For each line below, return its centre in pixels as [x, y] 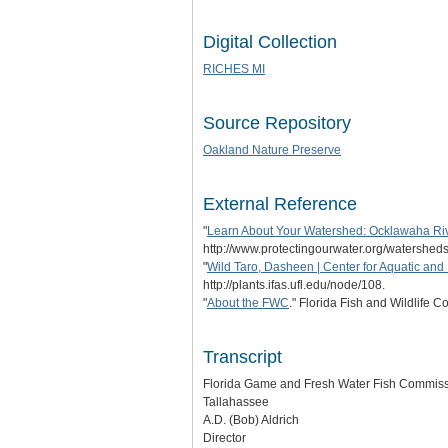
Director [224, 438]
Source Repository [277, 123]
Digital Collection [270, 42]
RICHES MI [234, 69]
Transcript [242, 357]
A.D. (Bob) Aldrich [251, 420]
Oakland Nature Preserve [272, 150]
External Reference [280, 204]
